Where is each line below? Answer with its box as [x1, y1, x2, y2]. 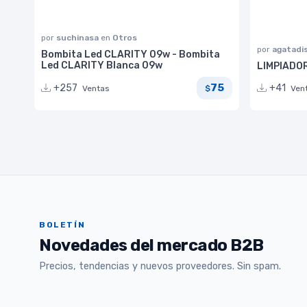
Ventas [82, 83, 110, 93]
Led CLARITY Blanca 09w [41, 59, 162, 71]
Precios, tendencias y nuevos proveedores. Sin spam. [39, 260, 281, 273]
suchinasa [56, 32, 101, 42]
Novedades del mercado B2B [39, 235, 264, 255]
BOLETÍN [39, 220, 86, 230]
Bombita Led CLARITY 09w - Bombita [41, 48, 220, 60]
